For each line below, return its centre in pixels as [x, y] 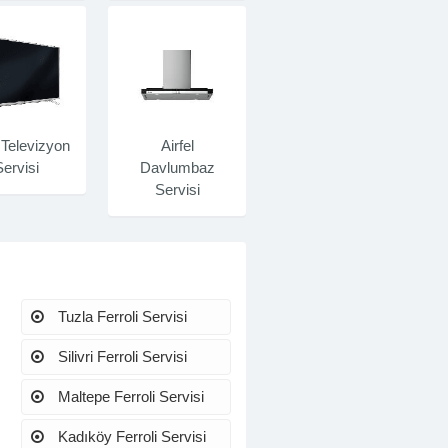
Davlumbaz [177, 167]
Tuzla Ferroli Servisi [120, 316]
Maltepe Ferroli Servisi [128, 397]
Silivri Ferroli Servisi [120, 356]
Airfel [177, 145]
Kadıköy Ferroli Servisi [129, 437]
